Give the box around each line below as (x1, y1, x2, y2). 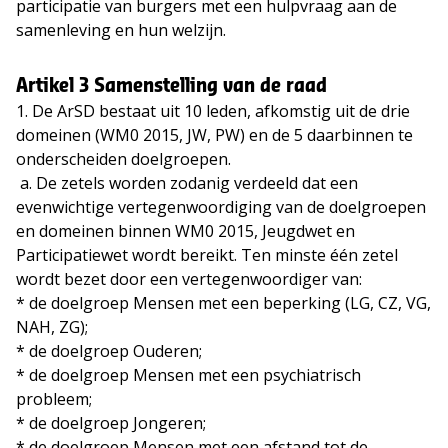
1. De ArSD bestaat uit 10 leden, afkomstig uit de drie (16, 100, 410, 123)
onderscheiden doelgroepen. (16, 148, 231, 171)
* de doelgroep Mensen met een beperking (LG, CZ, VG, (16, 292, 431, 315)
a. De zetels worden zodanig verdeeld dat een (16, 172, 358, 195)
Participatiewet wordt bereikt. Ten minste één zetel (16, 244, 398, 267)
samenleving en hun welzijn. (16, 19, 226, 42)
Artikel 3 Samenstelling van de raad (16, 76, 327, 97)
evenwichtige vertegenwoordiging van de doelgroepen (16, 196, 426, 219)
